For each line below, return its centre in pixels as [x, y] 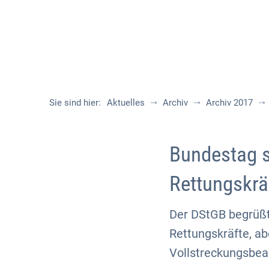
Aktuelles [126, 102]
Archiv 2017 [229, 102]
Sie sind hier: [75, 102]
